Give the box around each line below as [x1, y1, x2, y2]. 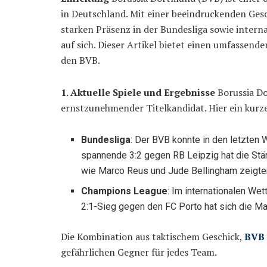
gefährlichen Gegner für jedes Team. [61, 246, 217, 259]
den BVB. [61, 54, 100, 67]
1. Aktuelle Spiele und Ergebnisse [61, 86, 215, 100]
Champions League [81, 185, 168, 197]
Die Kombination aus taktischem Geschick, [61, 230, 244, 244]
